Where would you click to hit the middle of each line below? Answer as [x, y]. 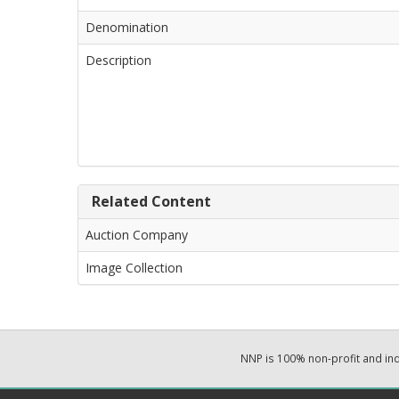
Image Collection [134, 268]
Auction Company [137, 235]
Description [118, 61]
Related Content [151, 202]
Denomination [127, 28]
